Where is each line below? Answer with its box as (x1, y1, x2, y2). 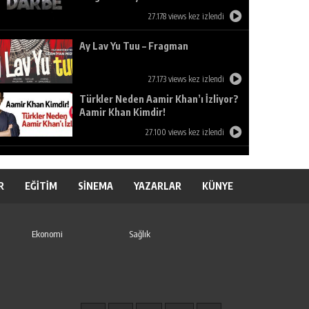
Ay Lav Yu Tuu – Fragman (79, 40, 188, 52)
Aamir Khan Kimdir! (79, 106, 166, 118)
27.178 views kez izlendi (148, 11, 224, 21)
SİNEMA (78, 180, 113, 192)
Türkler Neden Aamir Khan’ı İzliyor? (79, 93, 239, 105)
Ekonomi (32, 228, 63, 239)
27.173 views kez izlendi (148, 74, 224, 84)
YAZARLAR (134, 180, 181, 192)
